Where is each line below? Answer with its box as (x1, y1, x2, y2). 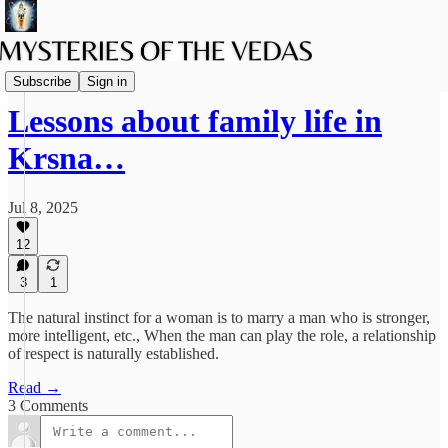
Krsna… (8, 140, 125, 177)
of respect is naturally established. (8, 345, 219, 362)
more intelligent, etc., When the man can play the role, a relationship (8, 327, 436, 344)
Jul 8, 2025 (8, 198, 78, 216)
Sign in (87, 73, 127, 89)
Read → (8, 379, 61, 396)
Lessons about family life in (8, 103, 382, 140)
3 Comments (8, 397, 88, 414)
